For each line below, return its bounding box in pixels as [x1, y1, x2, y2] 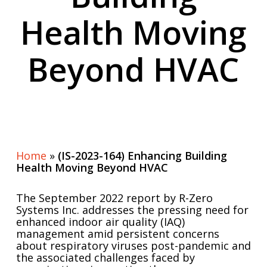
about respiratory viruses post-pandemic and [15, 238, 251, 253]
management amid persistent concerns [15, 226, 219, 241]
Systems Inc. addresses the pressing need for [15, 203, 249, 217]
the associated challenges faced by [15, 250, 195, 265]
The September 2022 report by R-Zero [15, 191, 213, 205]
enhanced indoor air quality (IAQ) [15, 215, 185, 229]
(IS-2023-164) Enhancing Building [57, 148, 227, 163]
